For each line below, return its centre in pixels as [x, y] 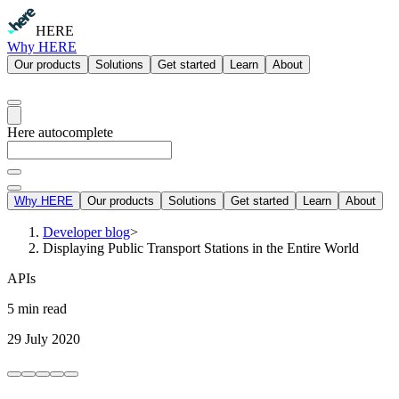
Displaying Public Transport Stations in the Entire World [201, 248]
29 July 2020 [44, 339]
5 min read [37, 309]
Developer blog [86, 232]
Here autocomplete [60, 132]
